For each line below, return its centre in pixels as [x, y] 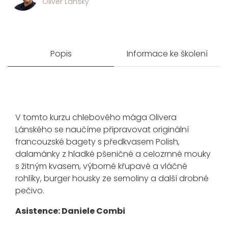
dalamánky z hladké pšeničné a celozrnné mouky [113, 154]
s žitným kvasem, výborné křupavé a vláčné [101, 166]
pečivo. [30, 191]
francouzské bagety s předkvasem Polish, [97, 142]
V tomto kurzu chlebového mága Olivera [96, 118]
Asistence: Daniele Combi [70, 211]
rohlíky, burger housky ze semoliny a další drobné [112, 179]
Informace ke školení [167, 54]
